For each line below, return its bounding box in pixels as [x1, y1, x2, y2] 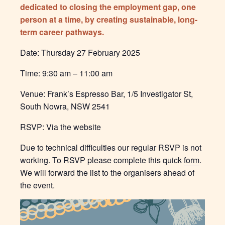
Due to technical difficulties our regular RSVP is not [20, 142, 201, 154]
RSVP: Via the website [20, 121, 101, 133]
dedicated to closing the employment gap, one [20, 1, 196, 13]
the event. [20, 179, 55, 191]
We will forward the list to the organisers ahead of [20, 167, 194, 179]
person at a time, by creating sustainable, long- [20, 14, 197, 26]
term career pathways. [20, 26, 104, 38]
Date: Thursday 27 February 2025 [20, 47, 140, 59]
